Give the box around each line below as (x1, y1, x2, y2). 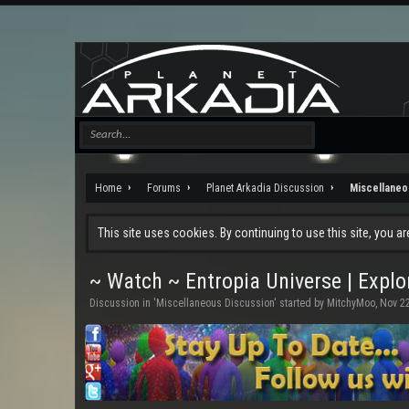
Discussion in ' (89, 297, 156, 309)
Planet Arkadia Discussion (206, 182, 324, 194)
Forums (147, 182, 181, 194)
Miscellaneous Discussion (156, 297, 274, 309)
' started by (274, 297, 327, 309)
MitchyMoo (327, 297, 375, 309)
